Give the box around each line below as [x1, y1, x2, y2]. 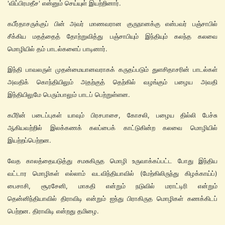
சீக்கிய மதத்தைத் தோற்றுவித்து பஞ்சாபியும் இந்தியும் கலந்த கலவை [8, 32, 217, 40]
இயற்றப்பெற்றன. [8, 136, 51, 144]
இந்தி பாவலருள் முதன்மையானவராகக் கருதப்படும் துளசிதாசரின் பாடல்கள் [8, 65, 217, 73]
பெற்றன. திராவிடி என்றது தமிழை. [8, 207, 99, 215]
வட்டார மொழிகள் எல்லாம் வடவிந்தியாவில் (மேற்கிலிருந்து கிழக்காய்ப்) [8, 169, 217, 177]
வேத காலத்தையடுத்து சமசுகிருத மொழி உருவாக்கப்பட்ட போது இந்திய [8, 157, 217, 165]
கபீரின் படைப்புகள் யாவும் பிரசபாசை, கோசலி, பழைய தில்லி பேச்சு [8, 111, 217, 119]
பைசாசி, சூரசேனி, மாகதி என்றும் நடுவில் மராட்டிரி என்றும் [8, 182, 217, 190]
